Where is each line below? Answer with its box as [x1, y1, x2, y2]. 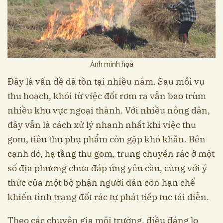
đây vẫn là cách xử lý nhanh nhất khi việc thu [7, 119, 196, 131]
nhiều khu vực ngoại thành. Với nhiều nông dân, [7, 105, 210, 116]
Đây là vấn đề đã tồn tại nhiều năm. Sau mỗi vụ [7, 76, 205, 88]
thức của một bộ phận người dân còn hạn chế [7, 177, 195, 189]
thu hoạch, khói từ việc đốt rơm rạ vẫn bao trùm [7, 90, 206, 102]
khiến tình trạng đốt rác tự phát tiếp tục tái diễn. [7, 191, 209, 203]
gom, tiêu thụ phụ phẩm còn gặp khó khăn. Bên [7, 133, 206, 145]
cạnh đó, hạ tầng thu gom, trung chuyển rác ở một [7, 148, 215, 160]
